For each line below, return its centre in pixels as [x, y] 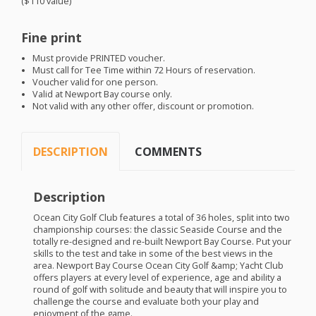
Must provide [62, 59]
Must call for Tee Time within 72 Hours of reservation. [144, 71]
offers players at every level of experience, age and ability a [157, 277]
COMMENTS [169, 151]
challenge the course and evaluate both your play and [146, 301]
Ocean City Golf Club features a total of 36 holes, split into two [161, 217]
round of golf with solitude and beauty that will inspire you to [160, 289]
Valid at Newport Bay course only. [103, 95]
